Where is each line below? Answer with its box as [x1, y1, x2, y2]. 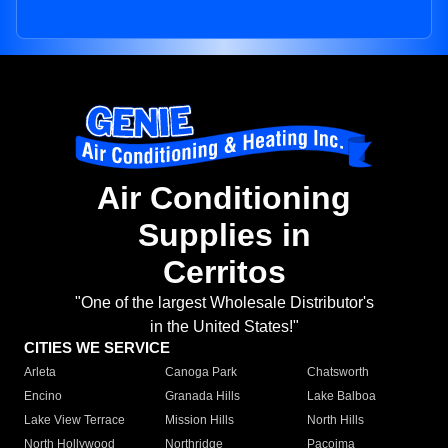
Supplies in [137, 217, 311, 254]
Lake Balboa [306, 389, 376, 404]
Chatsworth [306, 365, 369, 380]
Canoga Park [165, 365, 238, 380]
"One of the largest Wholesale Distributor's [74, 294, 374, 312]
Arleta [24, 365, 56, 380]
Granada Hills [165, 389, 241, 404]
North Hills [306, 413, 364, 428]
